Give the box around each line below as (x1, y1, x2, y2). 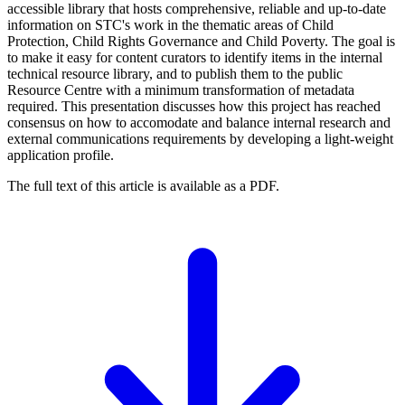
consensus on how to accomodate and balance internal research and (7, 115, 391, 130)
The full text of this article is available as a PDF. (7, 178, 279, 193)
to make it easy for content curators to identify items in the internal (7, 50, 382, 65)
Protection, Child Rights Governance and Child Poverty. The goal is (7, 33, 395, 49)
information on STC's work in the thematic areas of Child (7, 17, 334, 33)
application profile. (7, 147, 114, 163)
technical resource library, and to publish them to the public (7, 66, 343, 81)
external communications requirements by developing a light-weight (7, 131, 393, 146)
